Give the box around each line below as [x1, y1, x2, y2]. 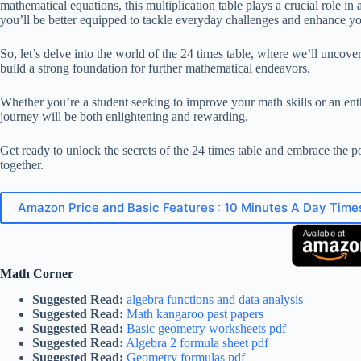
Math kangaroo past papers [127, 307, 263, 322]
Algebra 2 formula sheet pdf [126, 336, 268, 351]
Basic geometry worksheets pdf [127, 322, 286, 336]
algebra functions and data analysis [127, 293, 303, 307]
